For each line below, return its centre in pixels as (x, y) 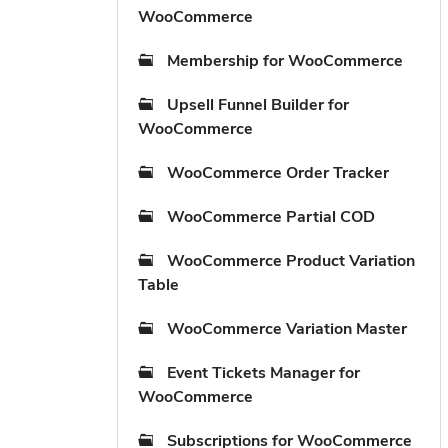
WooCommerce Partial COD (271, 217)
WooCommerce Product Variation (291, 261)
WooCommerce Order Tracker (278, 173)
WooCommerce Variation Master (287, 329)
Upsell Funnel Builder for (258, 105)
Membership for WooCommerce (285, 61)
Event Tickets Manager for (263, 373)
